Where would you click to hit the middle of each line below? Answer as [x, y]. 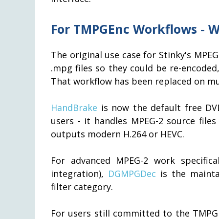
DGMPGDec [132, 173]
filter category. [82, 186]
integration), [80, 173]
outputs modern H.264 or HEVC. [118, 134]
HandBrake [74, 107]
